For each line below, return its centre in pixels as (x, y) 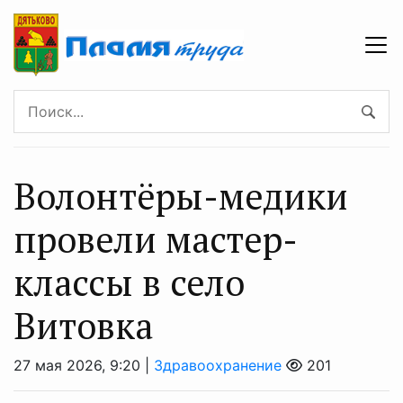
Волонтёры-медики (181, 196)
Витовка (83, 326)
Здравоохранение (218, 366)
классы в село (129, 282)
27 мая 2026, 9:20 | (84, 366)
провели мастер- (156, 239)
